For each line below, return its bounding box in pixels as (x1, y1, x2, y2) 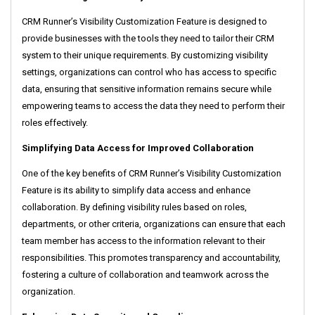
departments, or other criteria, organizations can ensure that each (22, 219, 285, 230)
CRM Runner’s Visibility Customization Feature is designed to (22, 16, 267, 27)
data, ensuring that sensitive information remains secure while (22, 84, 271, 95)
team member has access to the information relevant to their (22, 236, 265, 247)
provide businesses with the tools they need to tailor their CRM (22, 33, 274, 44)
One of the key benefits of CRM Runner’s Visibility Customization (22, 168, 281, 179)
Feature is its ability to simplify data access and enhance (22, 185, 250, 196)
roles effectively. (22, 117, 88, 129)
